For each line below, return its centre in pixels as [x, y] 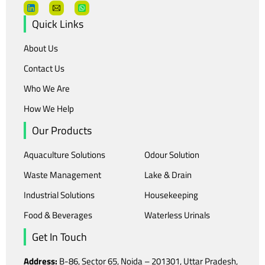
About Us [41, 48]
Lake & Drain [168, 174]
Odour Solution [172, 154]
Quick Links [58, 24]
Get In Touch [59, 237]
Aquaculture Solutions [64, 154]
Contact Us [44, 68]
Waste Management [62, 174]
